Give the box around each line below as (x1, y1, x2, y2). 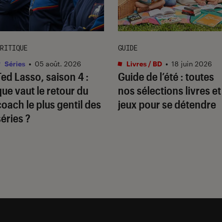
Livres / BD (125, 59, 162, 68)
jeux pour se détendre (118, 97, 216, 111)
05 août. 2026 (35, 59, 81, 68)
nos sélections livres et (118, 83, 221, 97)
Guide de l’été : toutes (118, 69, 214, 83)
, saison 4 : (41, 69, 89, 83)
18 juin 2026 (171, 59, 212, 68)
